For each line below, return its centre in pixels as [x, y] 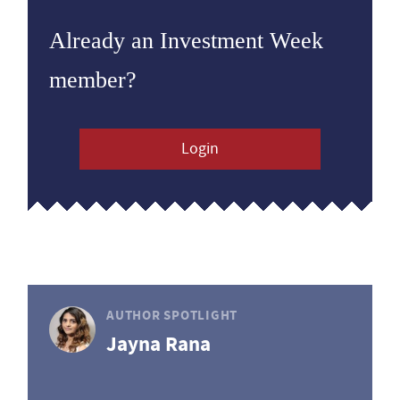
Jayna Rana [158, 344]
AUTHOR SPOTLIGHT [172, 315]
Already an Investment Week [186, 41]
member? [93, 80]
